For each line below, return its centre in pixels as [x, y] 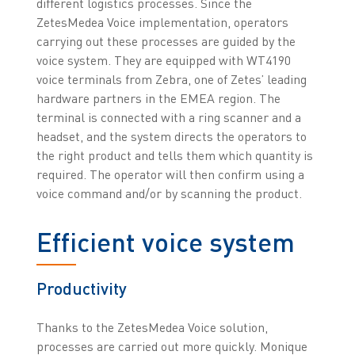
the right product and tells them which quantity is [174, 156]
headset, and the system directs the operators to [171, 137]
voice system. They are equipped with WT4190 [163, 61]
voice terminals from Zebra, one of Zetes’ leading [171, 80]
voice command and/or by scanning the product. [170, 194]
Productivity [81, 288]
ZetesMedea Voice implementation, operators [162, 23]
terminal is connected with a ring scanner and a [168, 118]
